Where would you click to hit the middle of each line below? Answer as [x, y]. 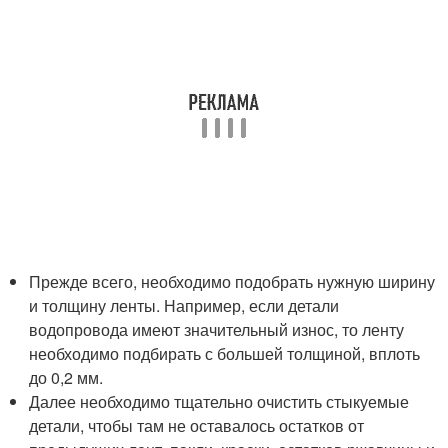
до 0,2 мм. [66, 377]
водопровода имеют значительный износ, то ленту [217, 329]
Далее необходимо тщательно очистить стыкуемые [219, 401]
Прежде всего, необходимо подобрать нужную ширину [232, 281]
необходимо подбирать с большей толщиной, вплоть [225, 353]
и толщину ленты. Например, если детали [184, 305]
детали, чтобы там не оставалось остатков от [197, 425]
